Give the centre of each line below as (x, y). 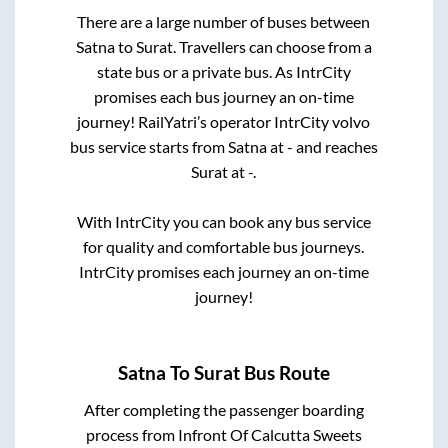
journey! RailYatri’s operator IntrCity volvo (224, 122)
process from (131, 434)
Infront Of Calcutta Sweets (269, 434)
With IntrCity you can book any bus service (223, 222)
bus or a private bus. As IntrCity (242, 72)
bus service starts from (148, 147)
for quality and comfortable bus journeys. (224, 247)
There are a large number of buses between (224, 22)
